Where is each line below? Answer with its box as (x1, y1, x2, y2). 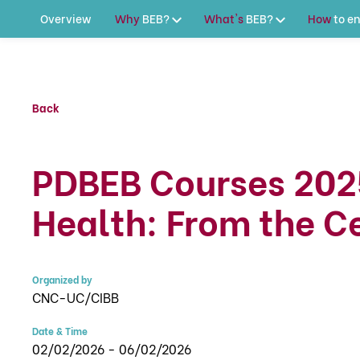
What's (204, 10, 243, 27)
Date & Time (32, 324, 88, 337)
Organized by (32, 272, 92, 286)
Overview (40, 10, 91, 27)
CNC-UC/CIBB (32, 288, 119, 306)
